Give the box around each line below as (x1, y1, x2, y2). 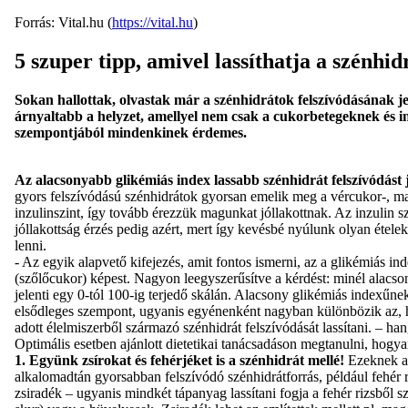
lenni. (15, 237, 46, 253)
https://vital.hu (112, 15, 193, 30)
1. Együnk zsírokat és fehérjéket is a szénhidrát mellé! (15, 352, 344, 368)
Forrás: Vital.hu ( (15, 15, 112, 30)
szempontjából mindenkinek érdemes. (15, 124, 247, 140)
